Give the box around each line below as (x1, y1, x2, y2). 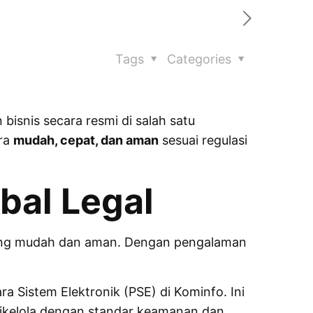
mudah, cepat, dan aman (13, 133, 159, 147)
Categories (167, 52, 235, 66)
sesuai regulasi (158, 133, 247, 147)
